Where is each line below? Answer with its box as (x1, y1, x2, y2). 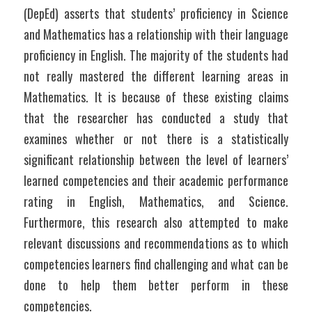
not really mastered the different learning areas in (24, 67, 288, 85)
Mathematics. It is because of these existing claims (24, 88, 288, 106)
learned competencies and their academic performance (24, 171, 288, 189)
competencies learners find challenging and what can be (24, 255, 288, 273)
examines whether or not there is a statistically (24, 130, 288, 148)
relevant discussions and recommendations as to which (24, 234, 288, 252)
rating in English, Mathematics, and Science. (24, 192, 288, 210)
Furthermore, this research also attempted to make (24, 213, 288, 231)
